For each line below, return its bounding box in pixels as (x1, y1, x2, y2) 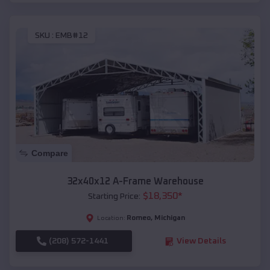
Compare (31, 148, 68, 159)
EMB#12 (55, 31, 88, 40)
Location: (96, 215, 125, 222)
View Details (176, 237, 226, 246)
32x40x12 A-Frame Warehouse (66, 177, 204, 187)
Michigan (154, 215, 185, 222)
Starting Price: (87, 192, 140, 201)
